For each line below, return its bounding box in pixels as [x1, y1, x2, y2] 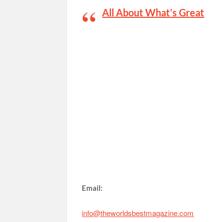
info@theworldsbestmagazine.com [82, 208, 194, 219]
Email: [82, 183, 103, 193]
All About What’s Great [102, 6, 205, 18]
